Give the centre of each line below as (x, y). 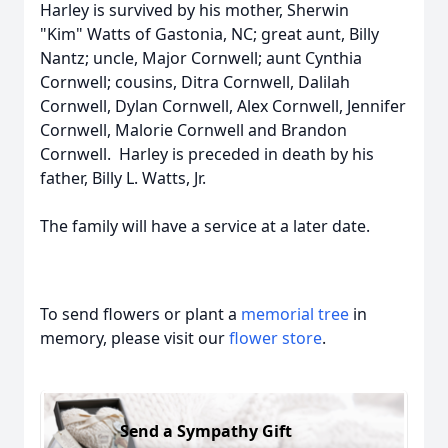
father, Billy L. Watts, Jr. (123, 178)
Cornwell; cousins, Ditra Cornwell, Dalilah (195, 82)
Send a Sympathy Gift (206, 430)
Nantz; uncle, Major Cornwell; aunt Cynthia (201, 58)
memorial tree (295, 314)
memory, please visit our (134, 338)
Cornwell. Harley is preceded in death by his (207, 154)
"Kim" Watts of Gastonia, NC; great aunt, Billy (209, 34)
